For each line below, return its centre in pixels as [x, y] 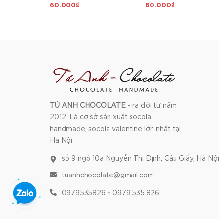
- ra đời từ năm [152, 106]
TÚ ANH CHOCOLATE [89, 106]
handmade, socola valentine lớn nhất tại [115, 129]
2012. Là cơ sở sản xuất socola [100, 117]
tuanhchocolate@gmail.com [108, 175]
